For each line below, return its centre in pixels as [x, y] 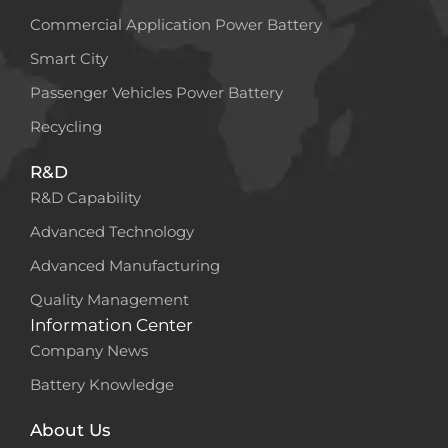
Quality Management [109, 299]
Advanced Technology [112, 231]
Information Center [111, 324]
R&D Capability [85, 197]
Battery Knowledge [102, 384]
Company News [89, 350]
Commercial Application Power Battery [176, 24]
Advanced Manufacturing [125, 265]
